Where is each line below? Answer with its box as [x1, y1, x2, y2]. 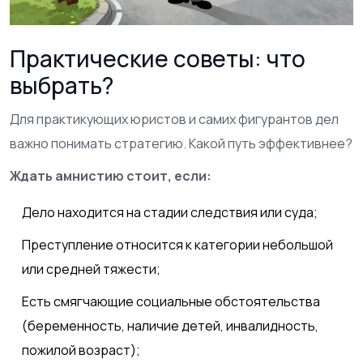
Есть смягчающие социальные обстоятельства [22, 292, 320, 310]
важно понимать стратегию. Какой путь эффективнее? [10, 134, 352, 152]
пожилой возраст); [22, 340, 140, 359]
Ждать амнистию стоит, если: [10, 166, 211, 185]
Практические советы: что [10, 42, 305, 74]
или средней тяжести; [22, 259, 160, 278]
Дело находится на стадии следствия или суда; [22, 203, 318, 221]
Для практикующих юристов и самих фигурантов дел [10, 109, 339, 128]
